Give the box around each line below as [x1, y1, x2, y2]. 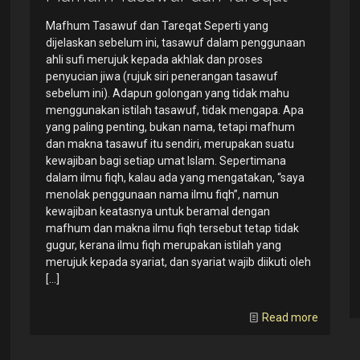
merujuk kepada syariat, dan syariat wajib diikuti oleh [45, 256, 311, 269]
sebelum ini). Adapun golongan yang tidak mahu [45, 87, 289, 100]
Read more [262, 311, 319, 325]
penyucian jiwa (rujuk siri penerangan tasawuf [45, 70, 278, 84]
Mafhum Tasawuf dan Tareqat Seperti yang [45, 19, 268, 33]
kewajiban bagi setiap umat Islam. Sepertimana [45, 154, 286, 168]
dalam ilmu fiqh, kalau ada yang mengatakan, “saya [45, 171, 305, 185]
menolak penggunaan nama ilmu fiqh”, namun [45, 188, 279, 202]
